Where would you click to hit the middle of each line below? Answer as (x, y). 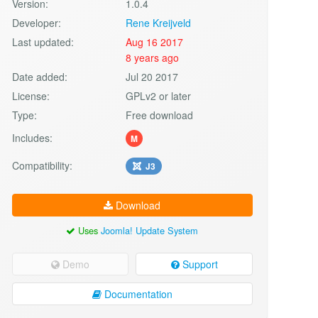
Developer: (36, 22)
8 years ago (153, 57)
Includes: (32, 137)
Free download (160, 115)
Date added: (39, 76)
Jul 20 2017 (152, 76)
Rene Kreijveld (159, 22)
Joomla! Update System (150, 230)
